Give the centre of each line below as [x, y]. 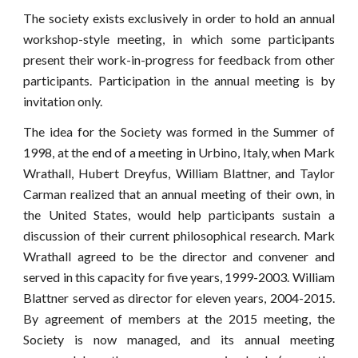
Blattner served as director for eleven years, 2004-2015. [179, 298]
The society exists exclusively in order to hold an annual [179, 18]
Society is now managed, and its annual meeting [179, 339]
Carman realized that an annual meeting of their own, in [179, 194]
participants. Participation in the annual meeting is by [179, 80]
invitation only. [63, 101]
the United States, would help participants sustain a [179, 215]
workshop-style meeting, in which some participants [179, 39]
